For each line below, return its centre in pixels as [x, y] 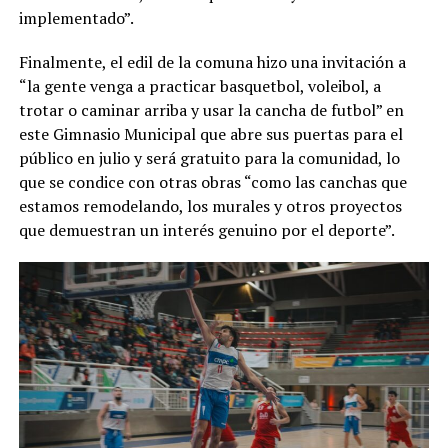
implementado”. [76, 18]
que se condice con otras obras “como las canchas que [212, 182]
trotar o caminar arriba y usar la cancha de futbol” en [211, 110]
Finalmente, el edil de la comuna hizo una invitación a [212, 62]
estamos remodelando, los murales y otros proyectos [210, 206]
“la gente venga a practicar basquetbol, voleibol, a [199, 86]
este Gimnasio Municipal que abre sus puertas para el [210, 134]
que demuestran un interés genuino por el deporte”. [206, 230]
